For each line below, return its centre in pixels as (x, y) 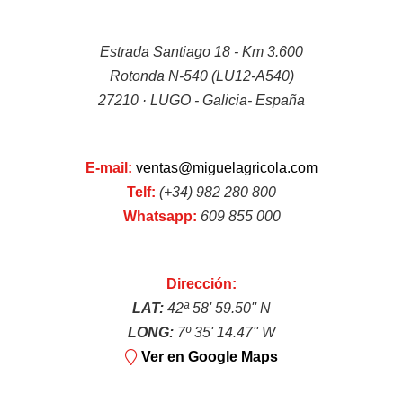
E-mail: (109, 168)
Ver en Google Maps (210, 357)
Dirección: (201, 284)
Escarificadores (69, 23)
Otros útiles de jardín (88, 340)
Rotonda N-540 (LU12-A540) (201, 76)
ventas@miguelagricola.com (227, 168)
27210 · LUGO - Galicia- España (201, 101)
